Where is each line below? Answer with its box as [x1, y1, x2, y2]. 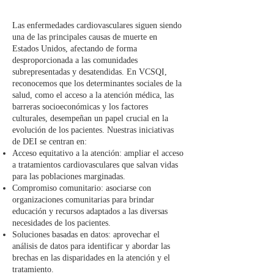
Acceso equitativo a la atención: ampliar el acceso [12, 148, 183, 158]
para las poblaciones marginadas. [12, 171, 125, 181]
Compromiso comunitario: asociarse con [12, 183, 151, 193]
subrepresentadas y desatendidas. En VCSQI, [12, 67, 167, 76]
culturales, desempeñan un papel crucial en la [12, 113, 168, 123]
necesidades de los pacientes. [12, 218, 111, 228]
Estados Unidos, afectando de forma [12, 43, 137, 53]
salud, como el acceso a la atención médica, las [12, 90, 174, 100]
